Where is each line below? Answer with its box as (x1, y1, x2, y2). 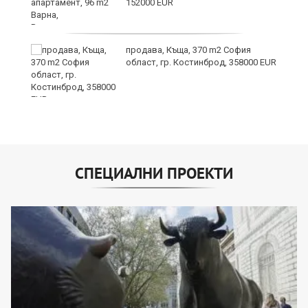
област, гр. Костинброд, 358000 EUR (126, 56, 276, 67)
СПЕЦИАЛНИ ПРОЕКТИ (75, 162, 233, 183)
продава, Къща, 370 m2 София (126, 44, 251, 55)
